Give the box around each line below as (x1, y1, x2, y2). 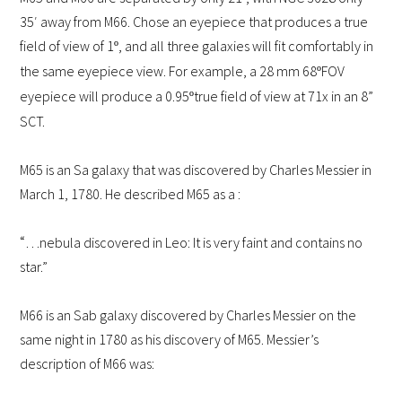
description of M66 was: (20, 354, 155, 373)
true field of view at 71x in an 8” (194, 87, 374, 106)
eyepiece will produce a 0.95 (20, 87, 190, 106)
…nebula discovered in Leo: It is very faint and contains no (25, 233, 363, 252)
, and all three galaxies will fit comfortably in (118, 37, 374, 56)
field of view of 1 (20, 37, 115, 56)
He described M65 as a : (105, 185, 241, 204)
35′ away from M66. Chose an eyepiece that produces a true (20, 13, 369, 31)
